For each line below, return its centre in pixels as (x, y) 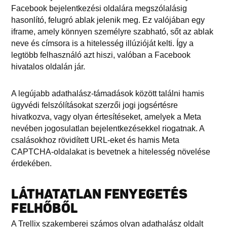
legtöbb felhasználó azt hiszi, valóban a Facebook (101, 55)
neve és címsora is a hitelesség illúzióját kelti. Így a (103, 43)
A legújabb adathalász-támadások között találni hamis (108, 93)
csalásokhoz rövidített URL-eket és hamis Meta (96, 140)
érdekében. (32, 163)
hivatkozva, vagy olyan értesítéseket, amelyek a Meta (106, 117)
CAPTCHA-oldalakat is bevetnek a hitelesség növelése (111, 152)
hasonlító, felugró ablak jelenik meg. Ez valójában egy (108, 20)
